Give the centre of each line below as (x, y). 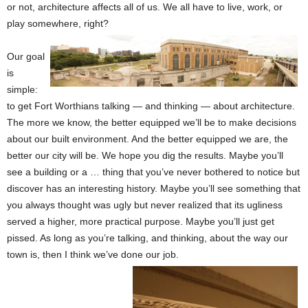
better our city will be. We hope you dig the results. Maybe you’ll (145, 155)
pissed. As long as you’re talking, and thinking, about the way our (147, 238)
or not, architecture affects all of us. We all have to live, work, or (145, 7)
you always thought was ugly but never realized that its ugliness (145, 205)
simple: (22, 89)
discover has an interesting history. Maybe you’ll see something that (154, 188)
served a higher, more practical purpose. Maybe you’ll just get (141, 221)
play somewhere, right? (58, 23)
